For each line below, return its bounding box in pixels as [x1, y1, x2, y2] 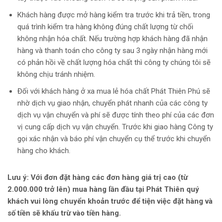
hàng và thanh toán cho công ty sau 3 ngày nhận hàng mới [17, 46, 208, 55]
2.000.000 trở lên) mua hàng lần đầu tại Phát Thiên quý [7, 185, 199, 194]
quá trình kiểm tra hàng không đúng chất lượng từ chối [17, 22, 193, 31]
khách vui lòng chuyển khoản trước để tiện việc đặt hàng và [7, 197, 213, 206]
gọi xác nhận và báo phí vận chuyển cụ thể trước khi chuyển [17, 134, 211, 143]
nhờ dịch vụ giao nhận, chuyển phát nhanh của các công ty [17, 99, 208, 108]
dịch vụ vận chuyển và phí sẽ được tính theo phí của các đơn [17, 111, 214, 119]
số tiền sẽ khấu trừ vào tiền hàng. [7, 209, 121, 218]
